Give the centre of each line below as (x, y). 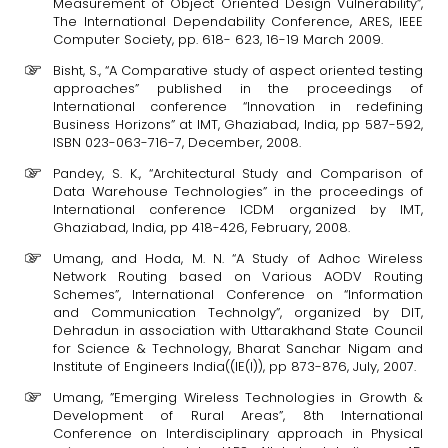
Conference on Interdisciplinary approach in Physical (238, 433)
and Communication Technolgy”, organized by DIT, (238, 312)
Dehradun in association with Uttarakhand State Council (238, 330)
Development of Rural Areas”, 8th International (238, 415)
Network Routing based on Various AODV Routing (238, 276)
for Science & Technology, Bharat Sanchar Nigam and (238, 348)
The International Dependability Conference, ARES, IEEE (238, 21)
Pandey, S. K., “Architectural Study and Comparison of (238, 173)
